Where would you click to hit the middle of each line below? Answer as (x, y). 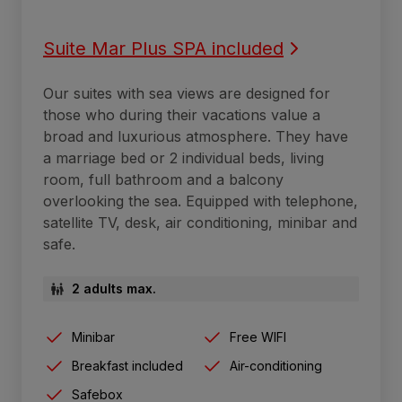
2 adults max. (114, 289)
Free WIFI (258, 337)
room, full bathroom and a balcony (163, 180)
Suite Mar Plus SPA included (163, 49)
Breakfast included (127, 366)
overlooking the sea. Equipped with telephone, (201, 201)
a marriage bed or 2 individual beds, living (184, 158)
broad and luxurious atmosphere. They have (196, 137)
